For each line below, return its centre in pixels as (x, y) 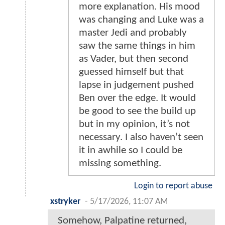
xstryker (65, 202)
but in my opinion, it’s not (134, 125)
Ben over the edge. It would (137, 98)
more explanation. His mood (139, 7)
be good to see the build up (137, 111)
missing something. (120, 164)
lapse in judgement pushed (136, 85)
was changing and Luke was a (141, 20)
